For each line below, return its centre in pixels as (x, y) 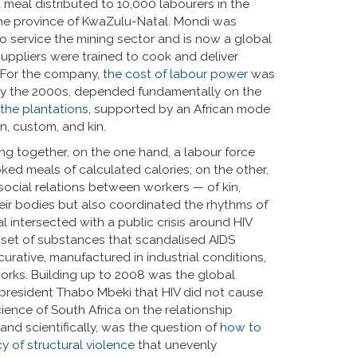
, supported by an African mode (179, 109)
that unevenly (176, 345)
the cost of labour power (175, 74)
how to (241, 328)
